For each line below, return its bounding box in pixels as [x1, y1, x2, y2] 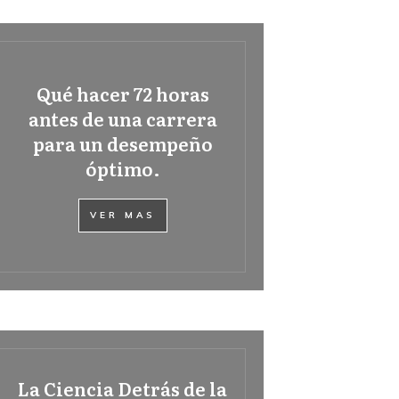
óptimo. [85, 155, 160, 182]
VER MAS [89, 209, 156, 221]
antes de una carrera [28, 105, 217, 132]
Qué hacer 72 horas [36, 80, 209, 107]
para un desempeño [32, 130, 213, 157]
